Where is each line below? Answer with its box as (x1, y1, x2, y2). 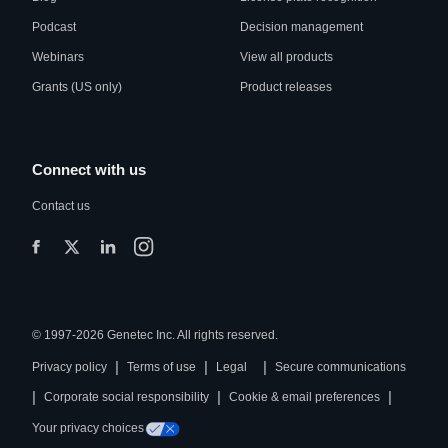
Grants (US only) (32, 80, 122, 94)
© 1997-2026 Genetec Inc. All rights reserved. (32, 328, 278, 342)
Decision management (240, 20, 363, 34)
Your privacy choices (32, 420, 144, 435)
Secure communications (275, 360, 406, 374)
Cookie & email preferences (229, 390, 380, 404)
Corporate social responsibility (44, 390, 209, 404)
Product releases (240, 80, 332, 94)
